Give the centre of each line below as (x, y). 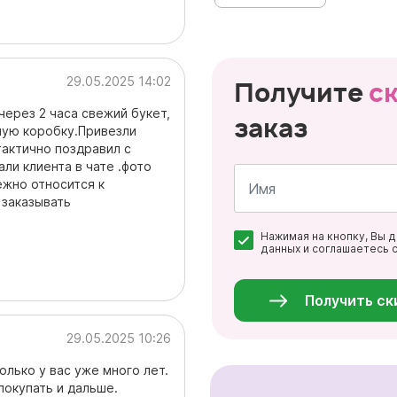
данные (282, 275)
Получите (301, 93)
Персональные (302, 263)
